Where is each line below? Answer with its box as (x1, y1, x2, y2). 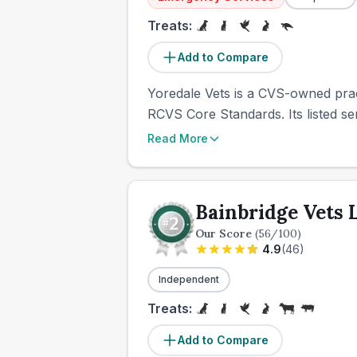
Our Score (195, 226, 255, 241)
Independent (159, 273, 219, 285)
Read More (147, 131, 208, 145)
